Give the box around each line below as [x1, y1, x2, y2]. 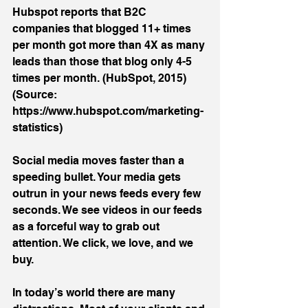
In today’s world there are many [12, 285, 178, 299]
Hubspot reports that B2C [12, 5, 149, 19]
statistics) [12, 120, 63, 134]
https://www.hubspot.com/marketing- [12, 104, 203, 118]
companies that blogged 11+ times [12, 21, 194, 35]
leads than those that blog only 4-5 [12, 54, 195, 68]
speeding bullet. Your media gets [12, 170, 184, 184]
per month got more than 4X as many [12, 38, 208, 52]
